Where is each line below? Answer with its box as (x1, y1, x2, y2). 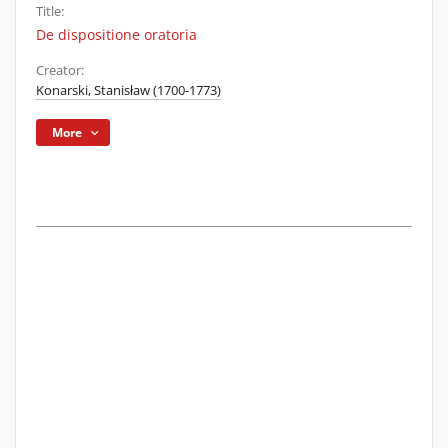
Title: (36, 3, 64, 20)
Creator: (36, 62, 84, 79)
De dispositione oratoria (36, 25, 197, 44)
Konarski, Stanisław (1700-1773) (36, 82, 221, 99)
